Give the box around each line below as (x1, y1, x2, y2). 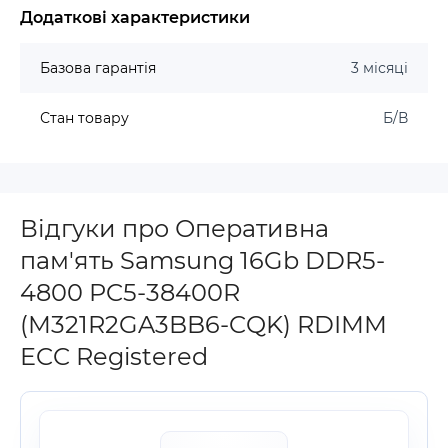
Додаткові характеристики (20, 8, 250, 27)
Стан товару (40, 109, 129, 127)
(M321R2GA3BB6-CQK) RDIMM (20, 310, 387, 339)
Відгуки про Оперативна (20, 214, 329, 243)
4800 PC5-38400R (20, 278, 240, 307)
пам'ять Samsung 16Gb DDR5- (20, 246, 385, 275)
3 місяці (351, 59, 408, 77)
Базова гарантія (40, 59, 156, 77)
